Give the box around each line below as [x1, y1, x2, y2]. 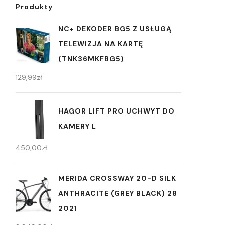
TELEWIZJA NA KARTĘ [58, 39, 143, 48]
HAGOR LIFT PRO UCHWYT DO [58, 106, 175, 116]
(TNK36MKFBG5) [58, 54, 124, 63]
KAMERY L [58, 122, 96, 131]
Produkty [16, 2, 53, 11]
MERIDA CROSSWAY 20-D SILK [58, 174, 176, 183]
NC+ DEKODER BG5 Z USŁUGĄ [58, 24, 172, 33]
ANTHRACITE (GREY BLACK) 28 [58, 189, 177, 198]
